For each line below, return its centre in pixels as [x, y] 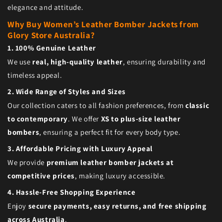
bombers [24, 132]
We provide [27, 163]
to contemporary [38, 119]
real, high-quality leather [78, 62]
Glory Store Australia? [51, 35]
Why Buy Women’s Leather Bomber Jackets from [103, 25]
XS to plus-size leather [141, 119]
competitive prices [41, 176]
